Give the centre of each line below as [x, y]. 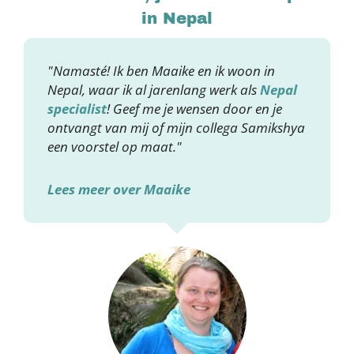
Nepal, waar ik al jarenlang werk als [154, 90]
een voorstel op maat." [115, 147]
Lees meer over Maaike [119, 189]
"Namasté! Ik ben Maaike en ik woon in [161, 71]
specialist [77, 109]
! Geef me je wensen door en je [194, 109]
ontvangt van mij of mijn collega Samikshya [176, 128]
